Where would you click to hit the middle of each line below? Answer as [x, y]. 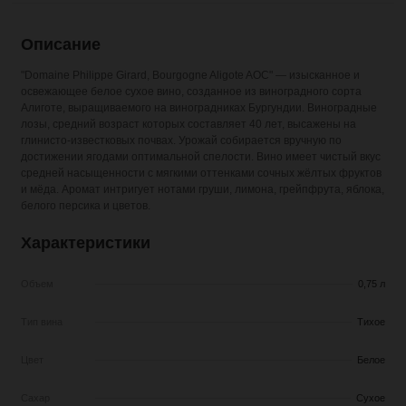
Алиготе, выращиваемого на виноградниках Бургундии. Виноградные [199, 107]
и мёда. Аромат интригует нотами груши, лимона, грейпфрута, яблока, [203, 189]
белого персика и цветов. [86, 205]
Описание [61, 44]
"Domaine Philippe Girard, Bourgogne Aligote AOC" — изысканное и [190, 75]
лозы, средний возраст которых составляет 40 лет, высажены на [188, 124]
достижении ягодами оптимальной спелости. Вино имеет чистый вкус [201, 156]
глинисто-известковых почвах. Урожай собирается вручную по [181, 140]
